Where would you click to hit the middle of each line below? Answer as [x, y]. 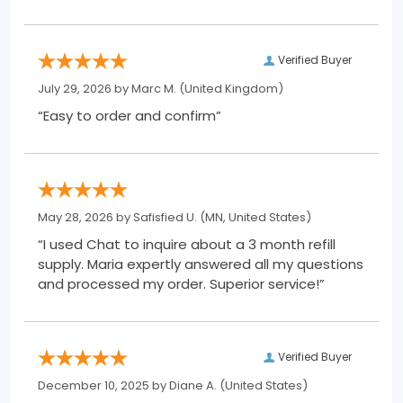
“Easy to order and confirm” [130, 116]
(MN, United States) [254, 218]
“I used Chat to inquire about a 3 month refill [187, 245]
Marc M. [154, 89]
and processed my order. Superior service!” [267, 284]
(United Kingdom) [230, 89]
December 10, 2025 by [103, 386]
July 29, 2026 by [85, 89]
